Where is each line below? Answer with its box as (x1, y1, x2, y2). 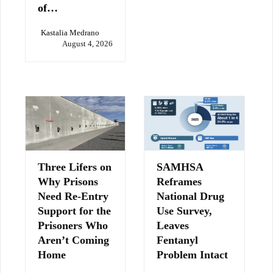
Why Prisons (38, 175, 98, 188)
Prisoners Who (38, 219, 108, 232)
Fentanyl (157, 234, 199, 247)
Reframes (157, 175, 202, 188)
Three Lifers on (38, 161, 112, 174)
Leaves (157, 219, 190, 232)
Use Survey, (157, 205, 213, 218)
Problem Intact (157, 249, 229, 261)
